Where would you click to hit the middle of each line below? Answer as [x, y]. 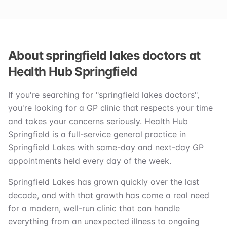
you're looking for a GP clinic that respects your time [110, 108]
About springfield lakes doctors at [104, 56]
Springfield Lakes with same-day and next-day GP [106, 148]
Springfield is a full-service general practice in [97, 135]
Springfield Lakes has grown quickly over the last [104, 182]
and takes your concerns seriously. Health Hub [98, 121]
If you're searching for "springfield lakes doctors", [104, 95]
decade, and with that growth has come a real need [109, 195]
